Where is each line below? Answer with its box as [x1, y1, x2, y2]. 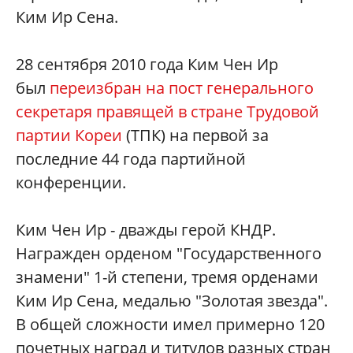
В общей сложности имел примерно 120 [16, 314, 325, 336]
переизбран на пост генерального [50, 77, 314, 99]
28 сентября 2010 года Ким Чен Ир [16, 54, 278, 76]
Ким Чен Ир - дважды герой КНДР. [16, 219, 276, 241]
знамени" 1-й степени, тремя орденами [16, 266, 318, 288]
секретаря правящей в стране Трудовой [16, 101, 319, 123]
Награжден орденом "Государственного [16, 243, 321, 265]
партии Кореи [16, 124, 122, 147]
